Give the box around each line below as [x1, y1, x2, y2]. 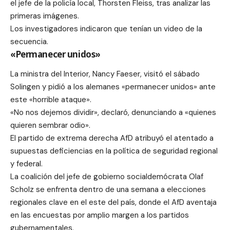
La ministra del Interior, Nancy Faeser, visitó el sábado [10, 68, 200, 79]
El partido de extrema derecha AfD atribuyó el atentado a [10, 132, 214, 143]
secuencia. [10, 36, 48, 47]
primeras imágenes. [10, 11, 79, 22]
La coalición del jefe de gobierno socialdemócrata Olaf [10, 171, 203, 182]
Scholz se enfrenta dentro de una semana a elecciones [10, 184, 206, 195]
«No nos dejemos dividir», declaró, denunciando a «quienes [10, 107, 216, 118]
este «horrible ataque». [10, 94, 91, 105]
